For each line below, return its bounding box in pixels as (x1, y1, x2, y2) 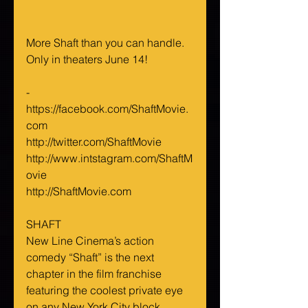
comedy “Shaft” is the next (26, 250, 157, 265)
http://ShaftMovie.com (26, 184, 131, 199)
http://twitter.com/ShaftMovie (26, 135, 162, 149)
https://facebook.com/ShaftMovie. (26, 102, 188, 116)
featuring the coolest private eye (26, 283, 186, 298)
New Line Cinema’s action (26, 234, 157, 248)
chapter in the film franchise (26, 267, 164, 281)
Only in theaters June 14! (26, 52, 148, 67)
